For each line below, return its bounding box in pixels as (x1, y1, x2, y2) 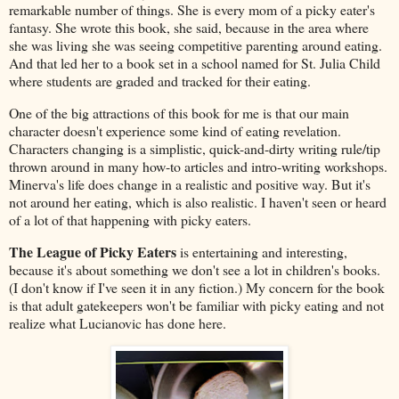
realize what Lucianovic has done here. (9, 313, 231, 332)
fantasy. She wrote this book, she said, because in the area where (9, 17, 369, 37)
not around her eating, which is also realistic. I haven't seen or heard (9, 191, 387, 211)
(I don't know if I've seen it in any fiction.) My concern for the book (9, 277, 385, 297)
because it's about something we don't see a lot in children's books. (9, 259, 380, 279)
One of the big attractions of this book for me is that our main (9, 102, 349, 122)
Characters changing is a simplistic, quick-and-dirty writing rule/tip (9, 138, 380, 158)
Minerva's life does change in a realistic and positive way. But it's (9, 174, 370, 193)
